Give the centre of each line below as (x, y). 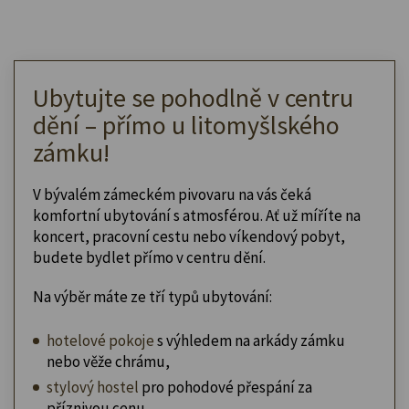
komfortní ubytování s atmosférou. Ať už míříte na (197, 215)
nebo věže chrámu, (108, 361)
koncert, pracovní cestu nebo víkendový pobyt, (189, 236)
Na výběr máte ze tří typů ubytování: (152, 296)
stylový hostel (93, 387)
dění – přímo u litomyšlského (186, 125)
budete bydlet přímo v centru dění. (149, 257)
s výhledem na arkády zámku (250, 340)
